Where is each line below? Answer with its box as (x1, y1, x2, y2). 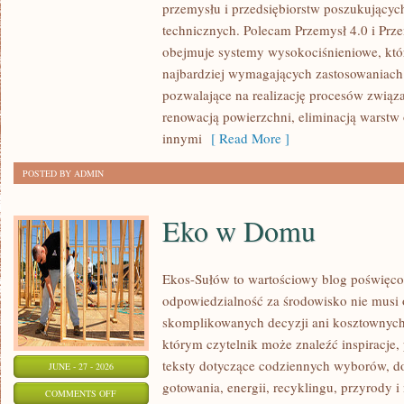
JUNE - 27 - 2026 (49, 360, 114, 372)
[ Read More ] (202, 129, 289, 147)
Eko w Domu (162, 211, 316, 250)
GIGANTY (115, 10, 156, 23)
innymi (162, 129, 202, 147)
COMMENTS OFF (45, 387, 117, 399)
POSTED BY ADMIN (23, 167, 104, 179)
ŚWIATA (115, 32, 149, 45)
